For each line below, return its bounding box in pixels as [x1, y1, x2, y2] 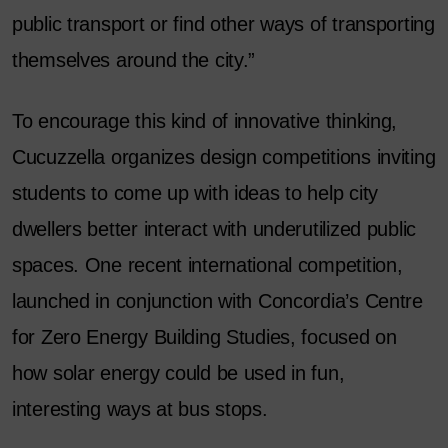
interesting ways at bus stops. [12, 398, 268, 421]
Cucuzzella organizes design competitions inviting [12, 146, 436, 169]
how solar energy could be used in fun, [12, 362, 345, 385]
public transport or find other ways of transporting [12, 13, 435, 36]
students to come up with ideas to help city [12, 182, 378, 205]
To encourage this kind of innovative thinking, [12, 110, 398, 133]
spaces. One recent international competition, [12, 254, 403, 277]
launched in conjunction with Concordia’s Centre [12, 290, 423, 313]
